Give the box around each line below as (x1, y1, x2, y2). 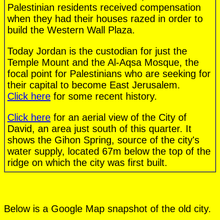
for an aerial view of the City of (51, 112, 187, 123)
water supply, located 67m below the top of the (7, 146, 211, 157)
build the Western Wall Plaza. (7, 25, 135, 36)
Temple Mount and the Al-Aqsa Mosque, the (7, 57, 199, 68)
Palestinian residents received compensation (7, 2, 201, 13)
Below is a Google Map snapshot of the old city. (4, 203, 211, 214)
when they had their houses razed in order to (7, 13, 203, 25)
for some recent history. (51, 91, 157, 102)
